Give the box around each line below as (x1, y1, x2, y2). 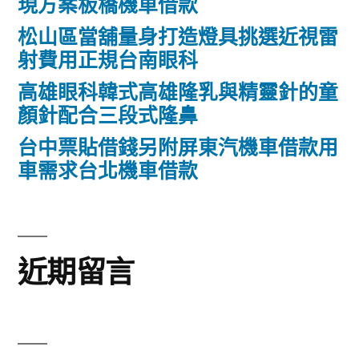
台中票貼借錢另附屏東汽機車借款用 (18, 135, 338, 160)
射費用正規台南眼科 (18, 48, 198, 73)
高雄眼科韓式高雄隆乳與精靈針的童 (18, 80, 338, 105)
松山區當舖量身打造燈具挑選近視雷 (18, 25, 338, 50)
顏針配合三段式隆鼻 (18, 103, 198, 128)
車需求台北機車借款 (18, 159, 198, 184)
